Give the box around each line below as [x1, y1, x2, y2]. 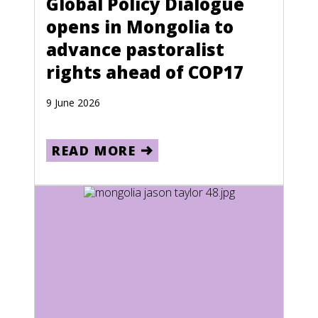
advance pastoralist [46, 38, 224, 61]
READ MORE [52, 142, 136, 159]
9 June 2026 [46, 96, 100, 109]
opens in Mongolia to [46, 15, 234, 38]
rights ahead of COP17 [46, 60, 243, 84]
